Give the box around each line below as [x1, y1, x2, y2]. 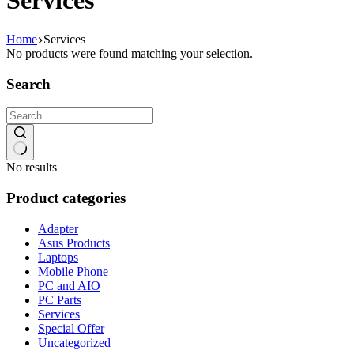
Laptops [38, 250, 78, 264]
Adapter [38, 221, 78, 235]
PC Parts [38, 292, 81, 307]
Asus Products [38, 235, 110, 250]
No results [6, 160, 57, 175]
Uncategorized [38, 335, 111, 349]
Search [6, 75, 51, 92]
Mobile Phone [38, 264, 108, 278]
